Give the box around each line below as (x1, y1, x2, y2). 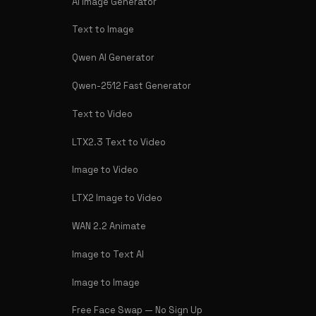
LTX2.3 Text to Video (72, 135, 166, 148)
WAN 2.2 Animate (72, 219, 146, 232)
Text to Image (72, 23, 134, 36)
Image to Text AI (72, 248, 144, 260)
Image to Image (72, 276, 140, 288)
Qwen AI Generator (72, 51, 154, 64)
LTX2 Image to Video (72, 192, 162, 205)
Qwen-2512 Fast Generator (72, 80, 191, 92)
